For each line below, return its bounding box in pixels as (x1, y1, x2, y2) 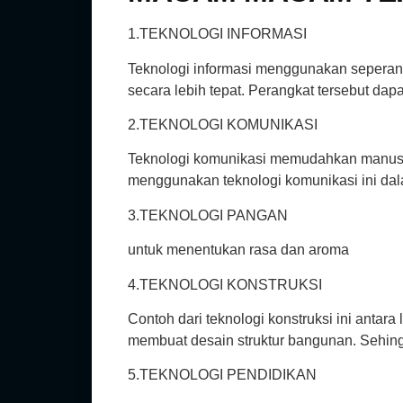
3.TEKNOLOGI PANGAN (128, 207, 288, 223)
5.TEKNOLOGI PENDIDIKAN (128, 367, 317, 383)
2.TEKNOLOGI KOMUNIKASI (128, 117, 318, 133)
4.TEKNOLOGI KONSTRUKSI (128, 276, 322, 292)
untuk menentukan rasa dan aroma (128, 242, 349, 258)
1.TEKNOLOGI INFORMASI (128, 26, 307, 42)
